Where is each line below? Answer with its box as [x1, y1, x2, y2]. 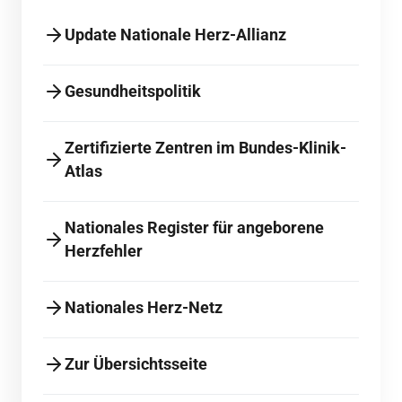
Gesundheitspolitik [65, 82, 201, 101]
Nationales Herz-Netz [65, 298, 223, 318]
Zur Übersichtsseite [65, 354, 207, 374]
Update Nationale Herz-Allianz [65, 25, 286, 45]
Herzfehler [65, 241, 143, 261]
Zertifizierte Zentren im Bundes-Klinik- [65, 138, 346, 158]
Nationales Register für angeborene [65, 218, 324, 238]
